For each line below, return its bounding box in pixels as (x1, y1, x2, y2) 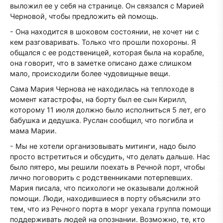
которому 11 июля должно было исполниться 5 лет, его (10, 105, 206, 114)
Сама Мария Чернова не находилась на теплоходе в (10, 84, 194, 93)
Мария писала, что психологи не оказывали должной (10, 184, 199, 192)
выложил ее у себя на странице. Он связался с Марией (10, 1, 204, 10)
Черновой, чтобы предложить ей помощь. (10, 11, 158, 20)
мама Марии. (10, 126, 57, 135)
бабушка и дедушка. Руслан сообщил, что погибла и (10, 115, 194, 124)
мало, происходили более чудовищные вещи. (10, 69, 170, 78)
